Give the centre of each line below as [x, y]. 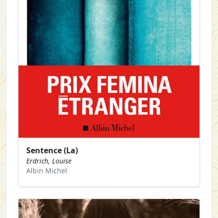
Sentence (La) [52, 150]
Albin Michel [47, 170]
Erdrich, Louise [49, 161]
